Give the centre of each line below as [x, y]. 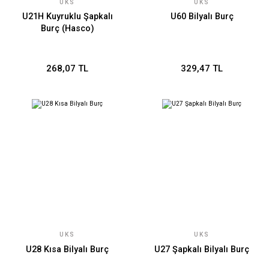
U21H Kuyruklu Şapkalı [67, 17]
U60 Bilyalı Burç [202, 17]
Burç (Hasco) [67, 29]
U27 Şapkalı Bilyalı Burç [202, 249]
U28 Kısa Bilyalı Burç [67, 249]
